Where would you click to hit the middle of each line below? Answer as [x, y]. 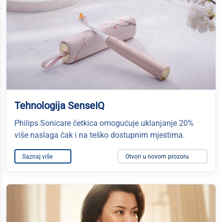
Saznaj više [38, 157]
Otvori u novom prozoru [158, 157]
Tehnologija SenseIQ [59, 106]
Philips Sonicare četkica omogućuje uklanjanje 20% [104, 123]
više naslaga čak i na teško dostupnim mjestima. [100, 135]
